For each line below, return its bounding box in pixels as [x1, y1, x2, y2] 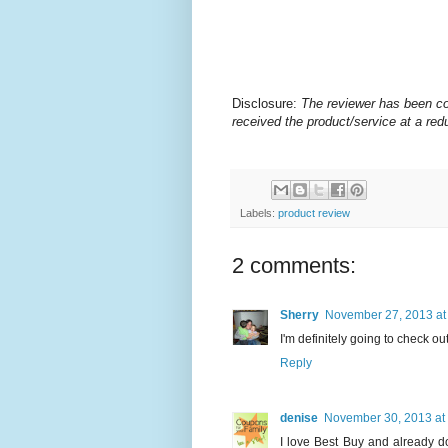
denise [280, 410, 318, 425]
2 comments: [232, 252, 356, 278]
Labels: [240, 206, 278, 219]
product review [278, 206, 350, 219]
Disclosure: [232, 96, 301, 112]
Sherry [280, 307, 319, 322]
